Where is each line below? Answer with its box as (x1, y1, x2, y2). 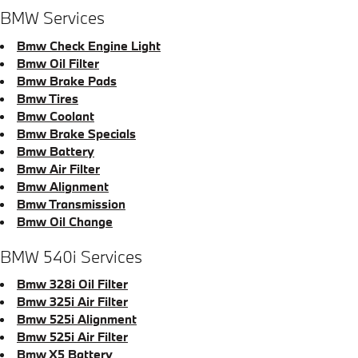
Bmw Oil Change (17, 213, 113, 229)
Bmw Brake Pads (17, 72, 117, 89)
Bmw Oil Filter (17, 54, 99, 71)
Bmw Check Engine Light (17, 37, 161, 54)
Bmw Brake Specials (17, 125, 136, 141)
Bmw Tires (17, 89, 78, 106)
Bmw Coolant (17, 107, 94, 124)
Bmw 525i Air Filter (17, 328, 128, 344)
